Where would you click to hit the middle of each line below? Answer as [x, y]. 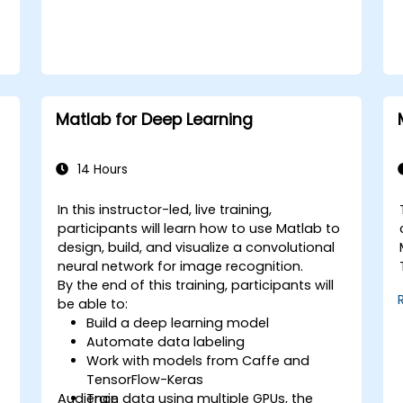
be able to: [93, 304]
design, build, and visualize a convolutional [197, 247]
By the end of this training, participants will [196, 285]
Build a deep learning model [178, 322]
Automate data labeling [166, 341]
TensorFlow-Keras [145, 379]
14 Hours [100, 169]
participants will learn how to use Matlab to [199, 228]
